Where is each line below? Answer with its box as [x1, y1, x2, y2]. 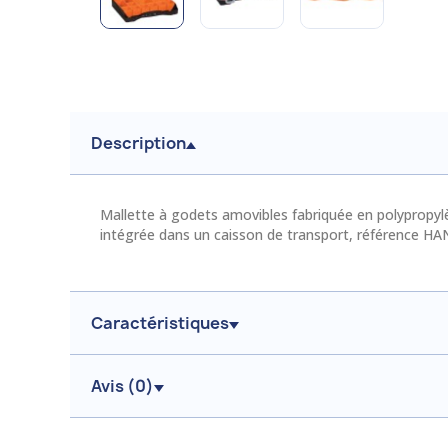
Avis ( [91, 375, 135, 397]
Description [91, 132, 186, 154]
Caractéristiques [91, 312, 229, 334]
